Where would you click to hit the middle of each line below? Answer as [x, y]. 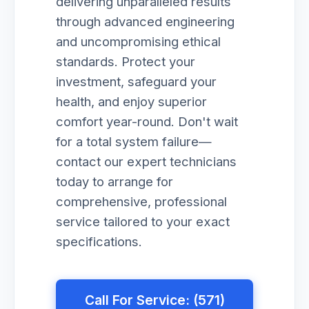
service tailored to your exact [143, 221]
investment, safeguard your [136, 81]
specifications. [99, 241]
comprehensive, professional [141, 201]
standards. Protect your [126, 61]
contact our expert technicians [146, 161]
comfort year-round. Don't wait [147, 121]
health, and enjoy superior [131, 101]
